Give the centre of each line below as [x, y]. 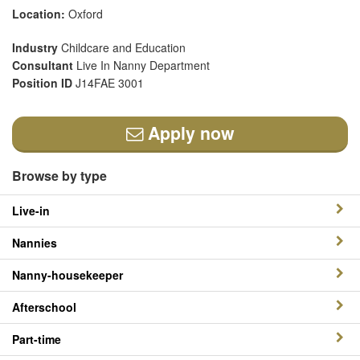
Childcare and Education [123, 47]
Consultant [44, 65]
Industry [37, 47]
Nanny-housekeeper [67, 275]
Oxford [84, 14]
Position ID [44, 83]
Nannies [35, 243]
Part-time [37, 339]
